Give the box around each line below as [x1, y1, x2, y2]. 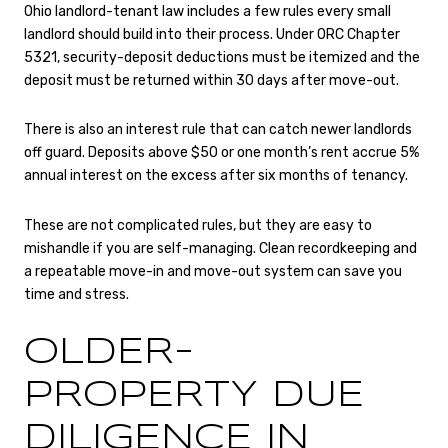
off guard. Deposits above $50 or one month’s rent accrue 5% [24, 144, 419, 162]
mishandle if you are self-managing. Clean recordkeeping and [24, 239, 417, 257]
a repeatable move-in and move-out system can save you [24, 262, 402, 280]
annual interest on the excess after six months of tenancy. [24, 167, 408, 185]
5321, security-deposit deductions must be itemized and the [24, 48, 420, 66]
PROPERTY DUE [24, 379, 364, 414]
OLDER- [24, 336, 194, 371]
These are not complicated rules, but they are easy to [24, 216, 372, 234]
